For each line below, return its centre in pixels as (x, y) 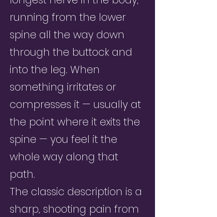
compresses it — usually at (75, 104)
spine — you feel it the (63, 139)
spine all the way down (67, 35)
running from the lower (68, 17)
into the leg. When (55, 70)
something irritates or (63, 87)
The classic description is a (76, 192)
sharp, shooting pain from (74, 209)
